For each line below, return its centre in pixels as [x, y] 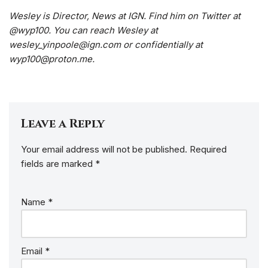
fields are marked [58, 164]
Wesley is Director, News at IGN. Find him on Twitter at [125, 16]
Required [208, 149]
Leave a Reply [63, 124]
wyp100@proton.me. [52, 59]
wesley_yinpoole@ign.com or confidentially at [106, 45]
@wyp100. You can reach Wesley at [83, 30]
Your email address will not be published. [104, 149]
